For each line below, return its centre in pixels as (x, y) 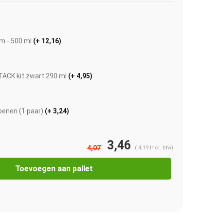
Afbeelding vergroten (36, 167)
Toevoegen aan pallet (54, 169)
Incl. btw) (161, 148)
